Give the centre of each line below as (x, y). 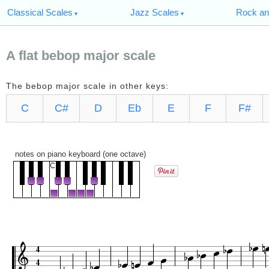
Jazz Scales (154, 12)
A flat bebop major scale (81, 56)
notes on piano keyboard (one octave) (78, 154)
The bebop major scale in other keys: (87, 86)
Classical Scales (40, 12)
